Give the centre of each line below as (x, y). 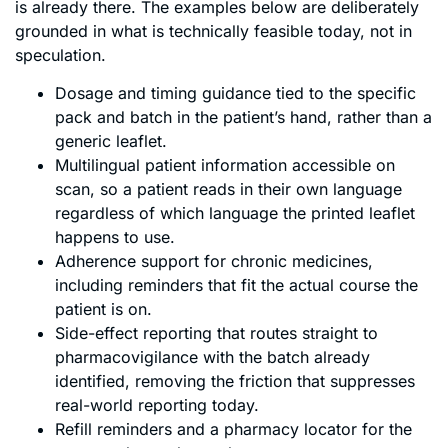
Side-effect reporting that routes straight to (216, 333)
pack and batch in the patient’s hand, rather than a (243, 117)
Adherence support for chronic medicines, (214, 261)
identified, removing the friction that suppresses (235, 381)
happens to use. (115, 237)
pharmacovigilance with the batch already (212, 357)
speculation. (60, 55)
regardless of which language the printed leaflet (235, 213)
